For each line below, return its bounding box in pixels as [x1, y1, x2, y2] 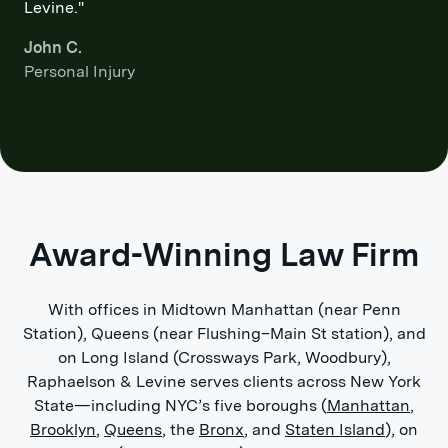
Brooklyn [30, 420, 96, 439]
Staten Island [285, 420, 385, 439]
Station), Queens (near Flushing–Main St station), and [22, 324, 426, 343]
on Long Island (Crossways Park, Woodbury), [57, 348, 391, 367]
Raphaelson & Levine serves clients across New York [27, 372, 421, 391]
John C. [24, 38, 82, 57]
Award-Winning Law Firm [29, 235, 419, 274]
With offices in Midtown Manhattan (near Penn [47, 300, 401, 319]
